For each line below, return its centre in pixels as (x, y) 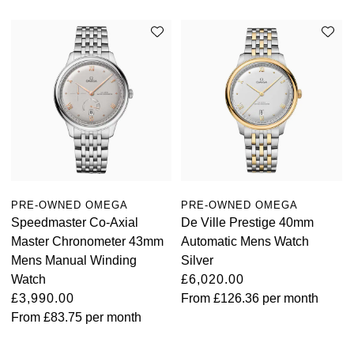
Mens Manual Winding (74, 260)
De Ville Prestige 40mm (248, 222)
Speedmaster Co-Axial (75, 222)
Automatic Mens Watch (245, 241)
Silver (198, 260)
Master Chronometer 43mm (87, 241)
